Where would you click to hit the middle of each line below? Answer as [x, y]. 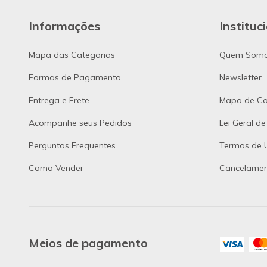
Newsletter [240, 78]
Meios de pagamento [88, 243]
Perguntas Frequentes [72, 146]
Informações [64, 26]
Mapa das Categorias [72, 55]
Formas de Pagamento [75, 78]
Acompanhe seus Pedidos [80, 123]
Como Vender [56, 168]
